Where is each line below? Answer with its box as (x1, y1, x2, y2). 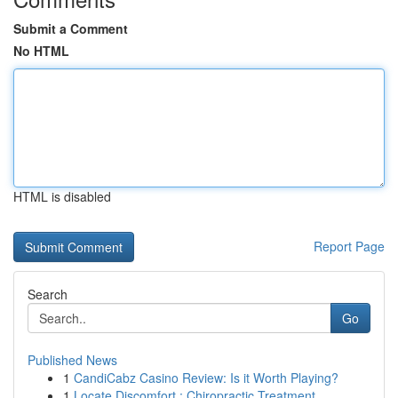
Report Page (314, 237, 385, 255)
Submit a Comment (13, 20, 128, 37)
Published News (28, 351, 117, 369)
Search (28, 285, 68, 303)
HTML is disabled (13, 187, 111, 205)
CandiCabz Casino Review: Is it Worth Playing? (74, 369, 338, 386)
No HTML (13, 42, 69, 60)
